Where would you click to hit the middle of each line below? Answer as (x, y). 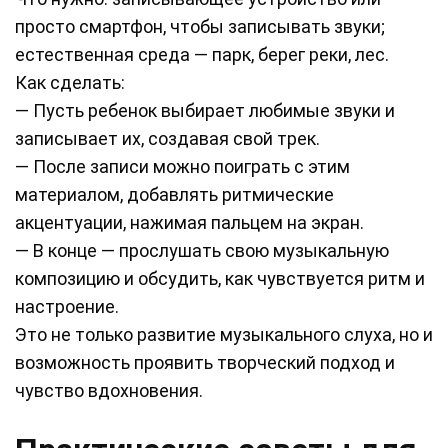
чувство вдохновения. (109, 391)
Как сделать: (70, 83)
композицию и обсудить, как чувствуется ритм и (220, 279)
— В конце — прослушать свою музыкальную (202, 251)
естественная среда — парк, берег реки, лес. (202, 55)
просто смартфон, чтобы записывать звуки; (200, 27)
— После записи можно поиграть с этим (182, 167)
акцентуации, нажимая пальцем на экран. (189, 223)
